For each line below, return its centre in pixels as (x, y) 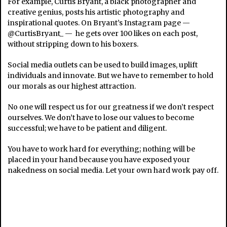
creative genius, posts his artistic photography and (96, 12)
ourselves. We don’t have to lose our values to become (101, 118)
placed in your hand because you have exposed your (99, 160)
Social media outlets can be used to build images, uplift (103, 65)
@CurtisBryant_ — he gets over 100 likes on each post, (103, 34)
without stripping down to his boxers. (73, 44)
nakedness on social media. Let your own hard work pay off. (113, 171)
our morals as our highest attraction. (72, 86)
